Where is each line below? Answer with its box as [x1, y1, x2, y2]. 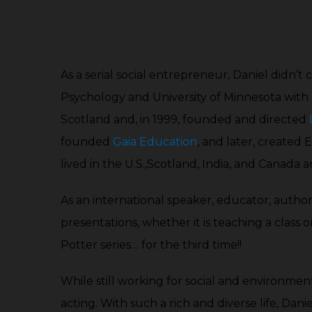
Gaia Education [113, 135, 197, 148]
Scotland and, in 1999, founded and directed [61, 113, 309, 126]
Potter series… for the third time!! [61, 238, 242, 251]
